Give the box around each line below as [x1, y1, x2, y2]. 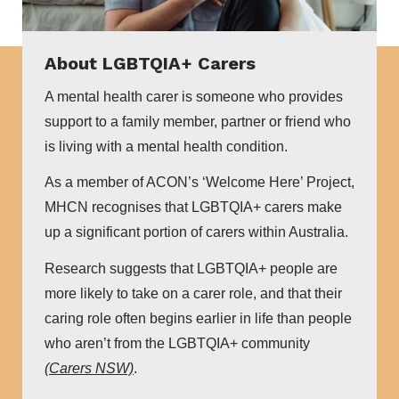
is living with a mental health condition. [45, 138, 288, 154]
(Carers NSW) [45, 360, 134, 376]
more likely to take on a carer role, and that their [45, 285, 342, 301]
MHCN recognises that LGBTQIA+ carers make [45, 199, 342, 216]
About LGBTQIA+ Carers [45, 53, 256, 75]
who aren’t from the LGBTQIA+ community [45, 335, 310, 351]
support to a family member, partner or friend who [45, 113, 351, 129]
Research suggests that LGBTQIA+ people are [45, 260, 338, 276]
